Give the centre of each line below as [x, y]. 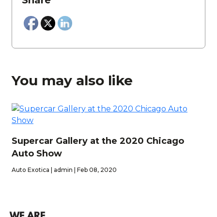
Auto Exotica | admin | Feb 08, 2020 [64, 170]
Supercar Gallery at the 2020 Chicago [98, 141]
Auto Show [37, 154]
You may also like [72, 81]
